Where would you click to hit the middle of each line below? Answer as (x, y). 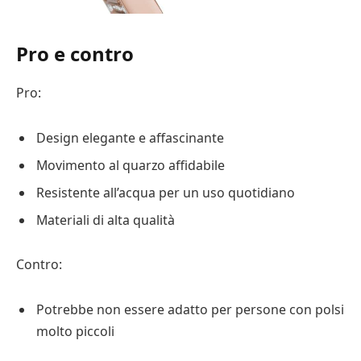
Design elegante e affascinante (130, 137)
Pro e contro (75, 54)
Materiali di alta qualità (106, 220)
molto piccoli (75, 332)
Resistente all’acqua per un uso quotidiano (166, 192)
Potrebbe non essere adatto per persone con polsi (190, 310)
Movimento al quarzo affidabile (131, 165)
